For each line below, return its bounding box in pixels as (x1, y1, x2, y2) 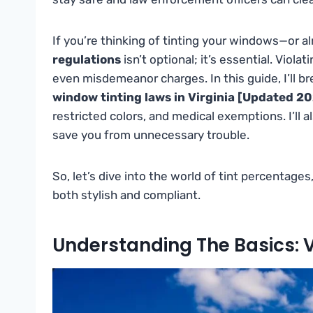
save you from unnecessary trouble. (52, 128, 249, 143)
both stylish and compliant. (52, 188, 201, 203)
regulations (52, 52, 121, 67)
